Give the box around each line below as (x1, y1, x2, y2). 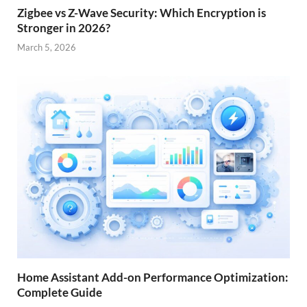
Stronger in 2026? (17, 20, 110, 35)
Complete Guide (17, 284, 102, 299)
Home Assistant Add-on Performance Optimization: (17, 269, 288, 284)
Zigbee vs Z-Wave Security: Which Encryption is (17, 5, 266, 20)
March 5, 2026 (17, 42, 76, 53)
